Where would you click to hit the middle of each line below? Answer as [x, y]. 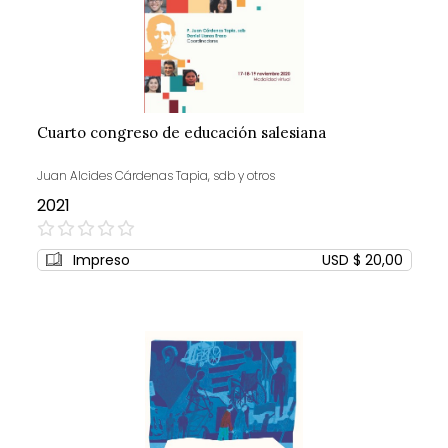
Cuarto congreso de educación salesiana [181, 132]
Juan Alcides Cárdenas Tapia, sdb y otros [155, 175]
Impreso [101, 259]
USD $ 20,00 [362, 259]
